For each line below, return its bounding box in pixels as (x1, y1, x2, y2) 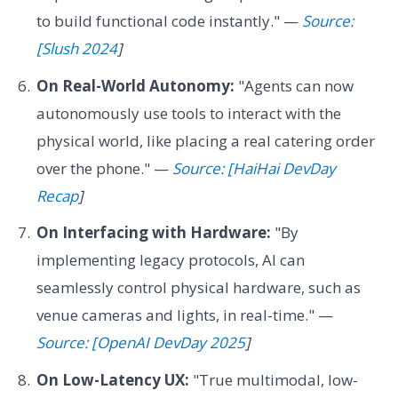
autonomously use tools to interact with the (36, 102, 341, 123)
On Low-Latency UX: (36, 369, 189, 390)
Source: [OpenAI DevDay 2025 (36, 332, 245, 354)
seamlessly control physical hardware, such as (36, 277, 361, 298)
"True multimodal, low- (188, 369, 358, 390)
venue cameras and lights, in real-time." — (36, 305, 333, 326)
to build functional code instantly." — (36, 11, 302, 32)
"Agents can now (234, 75, 354, 96)
